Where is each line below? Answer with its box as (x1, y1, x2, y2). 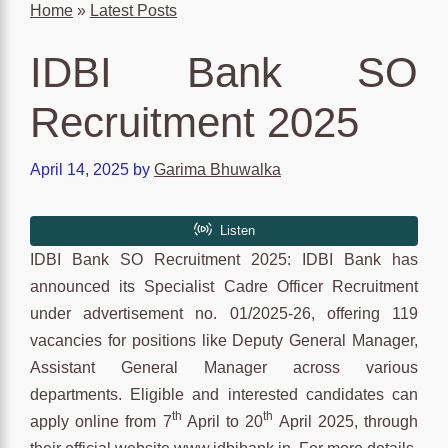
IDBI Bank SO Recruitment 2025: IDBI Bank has (30, 250, 418, 268)
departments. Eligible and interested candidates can (30, 385, 418, 403)
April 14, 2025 (30, 160, 129, 178)
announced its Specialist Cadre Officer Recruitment (30, 277, 418, 295)
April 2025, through (273, 412, 419, 430)
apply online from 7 (30, 412, 172, 430)
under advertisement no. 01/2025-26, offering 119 (30, 304, 418, 322)
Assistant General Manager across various (30, 358, 418, 376)
